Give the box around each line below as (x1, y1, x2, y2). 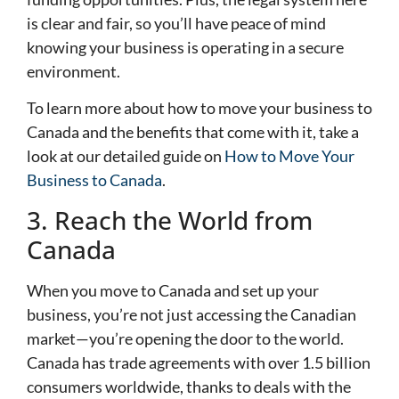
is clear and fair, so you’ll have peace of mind (27, 13, 326, 33)
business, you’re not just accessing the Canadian (27, 304, 356, 324)
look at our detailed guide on (27, 146, 224, 167)
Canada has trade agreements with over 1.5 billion (27, 352, 370, 372)
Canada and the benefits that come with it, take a (27, 122, 359, 142)
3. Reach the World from (27, 202, 313, 237)
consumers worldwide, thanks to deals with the (27, 376, 351, 396)
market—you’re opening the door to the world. (27, 328, 344, 348)
